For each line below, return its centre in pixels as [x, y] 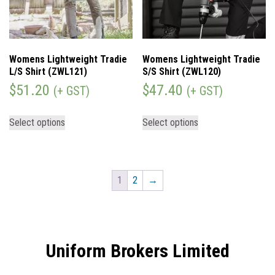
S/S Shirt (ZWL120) [182, 72]
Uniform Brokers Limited [137, 250]
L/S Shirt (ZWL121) [48, 72]
